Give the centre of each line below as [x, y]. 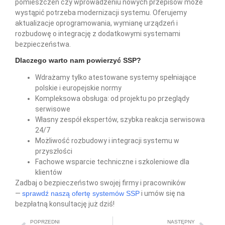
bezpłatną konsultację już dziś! [65, 204]
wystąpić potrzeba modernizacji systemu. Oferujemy [101, 12]
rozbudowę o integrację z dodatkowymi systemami [98, 33]
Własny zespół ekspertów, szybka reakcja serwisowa [120, 119]
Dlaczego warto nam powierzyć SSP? [78, 60]
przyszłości [54, 151]
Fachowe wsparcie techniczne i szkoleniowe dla [112, 161]
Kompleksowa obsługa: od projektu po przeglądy [112, 98]
